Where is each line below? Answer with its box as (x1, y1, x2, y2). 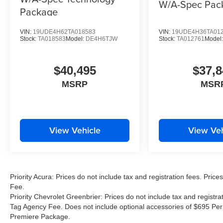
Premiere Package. (10, 213, 70, 221)
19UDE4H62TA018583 (33, 28, 96, 36)
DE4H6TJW (86, 35, 117, 43)
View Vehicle (49, 124, 101, 137)
